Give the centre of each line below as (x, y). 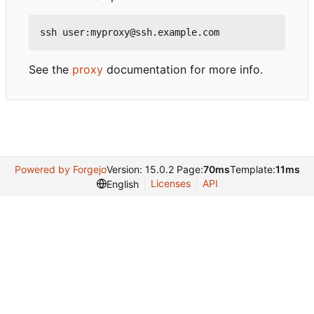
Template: (252, 170)
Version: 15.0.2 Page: (155, 170)
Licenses (170, 184)
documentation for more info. (183, 70)
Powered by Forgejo (60, 170)
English (122, 184)
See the (50, 70)
